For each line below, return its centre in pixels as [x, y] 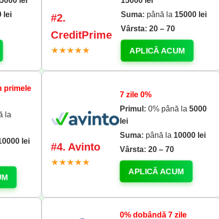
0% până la [167, 109]
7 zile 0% [135, 94]
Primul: [133, 109]
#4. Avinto [76, 147]
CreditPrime [82, 35]
